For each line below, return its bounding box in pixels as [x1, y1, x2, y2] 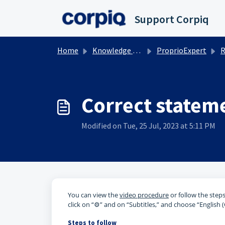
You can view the [68, 190, 120, 199]
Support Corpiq [134, 12, 209, 26]
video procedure [120, 190, 169, 199]
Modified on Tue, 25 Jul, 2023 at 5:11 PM [81, 121, 215, 131]
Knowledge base [92, 45, 133, 55]
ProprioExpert [157, 45, 206, 55]
